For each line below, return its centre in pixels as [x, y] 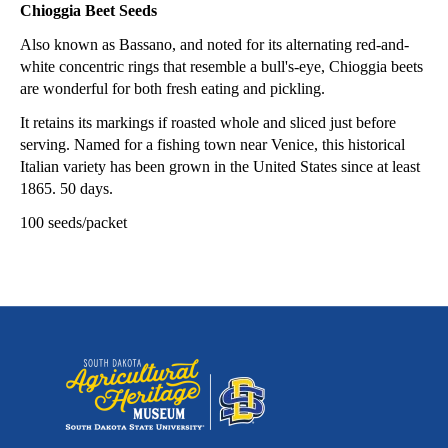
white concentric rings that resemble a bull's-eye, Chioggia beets [221, 66]
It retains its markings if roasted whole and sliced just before [208, 122]
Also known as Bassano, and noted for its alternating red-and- [214, 44]
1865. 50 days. [68, 188]
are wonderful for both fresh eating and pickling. [172, 88]
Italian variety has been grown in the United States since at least [220, 166]
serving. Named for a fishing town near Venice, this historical [212, 144]
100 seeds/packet [73, 222]
